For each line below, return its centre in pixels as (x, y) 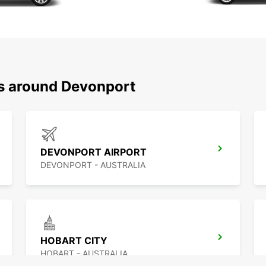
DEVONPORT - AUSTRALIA (93, 165)
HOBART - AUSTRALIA (84, 254)
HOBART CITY (74, 241)
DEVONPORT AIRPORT (94, 152)
